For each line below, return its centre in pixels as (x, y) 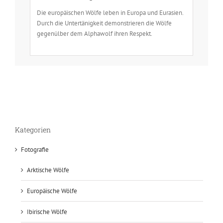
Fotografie (35, 149)
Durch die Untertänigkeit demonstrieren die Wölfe (105, 23)
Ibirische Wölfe (47, 212)
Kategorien (33, 130)
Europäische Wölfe (52, 191)
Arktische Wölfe (48, 170)
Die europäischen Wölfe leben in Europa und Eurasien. (110, 13)
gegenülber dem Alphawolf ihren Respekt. (95, 34)
